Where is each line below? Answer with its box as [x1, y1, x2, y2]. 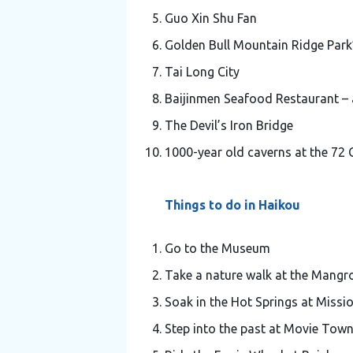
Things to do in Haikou [164, 197, 300, 212]
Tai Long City [164, 64, 240, 79]
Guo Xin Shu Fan [164, 10, 257, 25]
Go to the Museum [164, 240, 270, 255]
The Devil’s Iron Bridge [164, 117, 293, 132]
